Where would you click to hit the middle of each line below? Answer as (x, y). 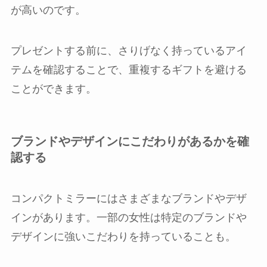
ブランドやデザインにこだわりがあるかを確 (130, 141)
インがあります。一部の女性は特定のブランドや (128, 218)
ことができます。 (53, 89)
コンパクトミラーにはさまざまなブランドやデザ (128, 199)
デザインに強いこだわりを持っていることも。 (123, 237)
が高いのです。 (48, 10)
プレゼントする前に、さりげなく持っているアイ (128, 50)
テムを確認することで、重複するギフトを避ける (128, 69)
